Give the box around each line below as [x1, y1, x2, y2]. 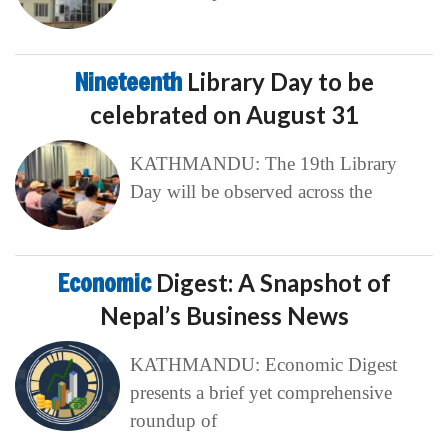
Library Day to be [186, 66, 374, 96]
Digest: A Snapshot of [155, 267, 391, 297]
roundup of [129, 409, 217, 431]
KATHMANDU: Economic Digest [129, 353, 397, 375]
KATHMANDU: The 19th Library [129, 152, 397, 174]
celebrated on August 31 [89, 99, 359, 129]
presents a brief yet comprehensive [129, 381, 392, 403]
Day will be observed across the [129, 180, 372, 202]
